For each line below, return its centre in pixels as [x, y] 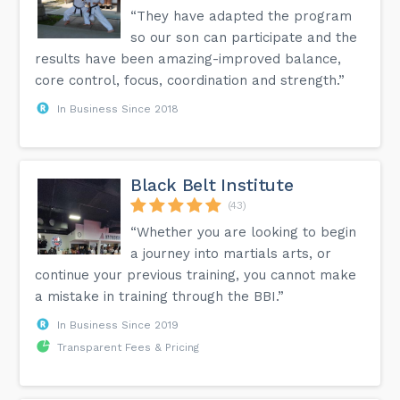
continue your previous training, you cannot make [196, 275]
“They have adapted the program [242, 16]
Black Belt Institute [212, 185]
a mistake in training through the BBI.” [160, 296]
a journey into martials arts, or [231, 253]
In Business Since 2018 [118, 108]
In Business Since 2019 [118, 325]
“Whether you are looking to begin [244, 232]
